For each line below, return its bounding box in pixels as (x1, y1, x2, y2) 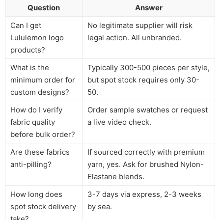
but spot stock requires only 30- (87, 75, 199, 84)
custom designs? (10, 87, 69, 97)
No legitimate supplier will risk (87, 20, 192, 30)
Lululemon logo (10, 32, 64, 42)
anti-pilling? (10, 159, 52, 169)
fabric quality (10, 117, 55, 127)
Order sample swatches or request (87, 105, 208, 114)
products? (10, 45, 45, 55)
